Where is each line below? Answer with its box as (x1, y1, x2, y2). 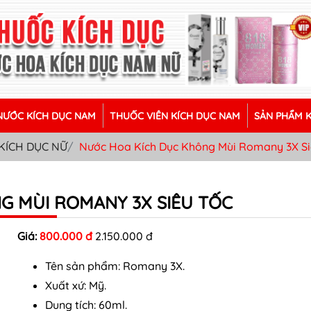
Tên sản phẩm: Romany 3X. (45, 258, 185, 273)
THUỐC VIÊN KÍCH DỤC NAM (110, 109, 240, 122)
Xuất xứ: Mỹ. (45, 278, 107, 292)
